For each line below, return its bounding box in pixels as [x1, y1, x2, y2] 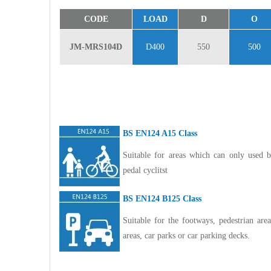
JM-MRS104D [70, 42, 122, 51]
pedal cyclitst [123, 166, 168, 175]
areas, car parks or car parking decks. [123, 231, 250, 240]
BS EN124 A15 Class [123, 129, 197, 138]
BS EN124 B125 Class [123, 194, 201, 203]
